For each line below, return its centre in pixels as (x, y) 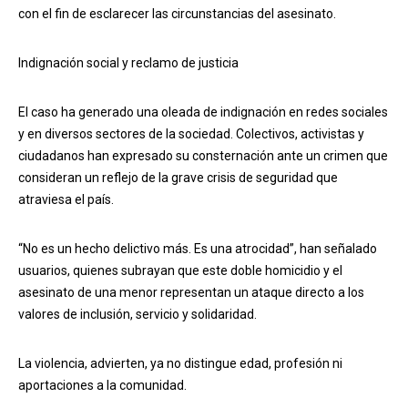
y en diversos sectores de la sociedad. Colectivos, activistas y (191, 134)
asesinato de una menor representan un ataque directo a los (191, 293)
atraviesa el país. (66, 200)
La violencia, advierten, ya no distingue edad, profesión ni (180, 364)
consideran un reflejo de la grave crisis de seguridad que (178, 178)
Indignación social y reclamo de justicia (128, 63)
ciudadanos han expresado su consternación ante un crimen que (203, 156)
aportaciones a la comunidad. (102, 386)
